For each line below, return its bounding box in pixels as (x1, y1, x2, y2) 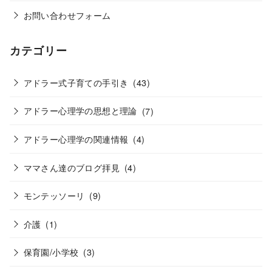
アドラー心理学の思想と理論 (23, 104, 137, 117)
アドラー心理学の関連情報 (23, 132, 129, 145)
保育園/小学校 (23, 245, 79, 259)
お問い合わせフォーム (23, 8, 111, 21)
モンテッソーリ (23, 189, 85, 202)
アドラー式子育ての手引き (23, 75, 129, 89)
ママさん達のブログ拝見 (23, 160, 120, 174)
